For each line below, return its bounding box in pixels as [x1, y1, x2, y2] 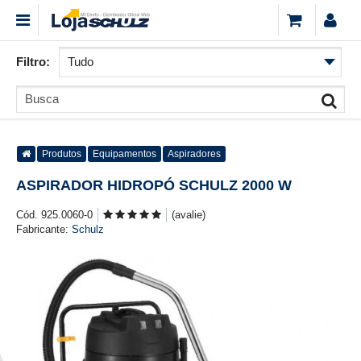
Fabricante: [16, 223, 72, 235]
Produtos [42, 148, 81, 160]
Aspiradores [168, 148, 221, 160]
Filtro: [16, 55, 50, 68]
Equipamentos [93, 148, 156, 160]
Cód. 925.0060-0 [16, 209, 93, 221]
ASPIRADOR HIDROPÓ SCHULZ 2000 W [16, 177, 292, 193]
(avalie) [172, 209, 205, 221]
